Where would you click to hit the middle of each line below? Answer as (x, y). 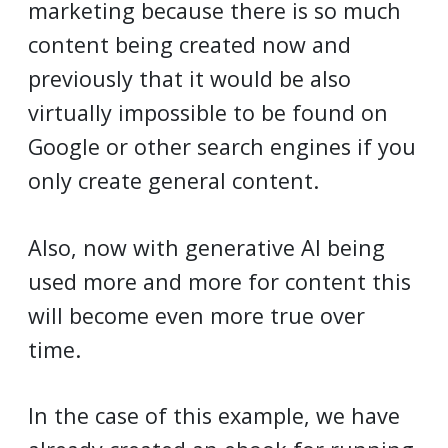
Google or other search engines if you (222, 147)
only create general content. (173, 181)
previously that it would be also (189, 79)
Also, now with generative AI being (206, 247)
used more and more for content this (219, 281)
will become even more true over (196, 315)
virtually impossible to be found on (208, 113)
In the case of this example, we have (214, 416)
